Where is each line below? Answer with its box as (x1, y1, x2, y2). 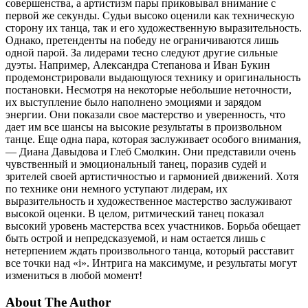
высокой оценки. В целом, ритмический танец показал (5, 208, 264, 220)
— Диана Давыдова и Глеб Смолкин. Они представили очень (5, 146, 296, 158)
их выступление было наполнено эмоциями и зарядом (5, 96, 261, 109)
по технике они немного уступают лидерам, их (5, 183, 228, 195)
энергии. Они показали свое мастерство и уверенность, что (5, 109, 285, 121)
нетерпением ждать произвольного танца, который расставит (5, 245, 294, 257)
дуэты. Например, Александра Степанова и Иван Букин (5, 59, 270, 71)
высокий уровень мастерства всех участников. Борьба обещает (5, 220, 300, 232)
